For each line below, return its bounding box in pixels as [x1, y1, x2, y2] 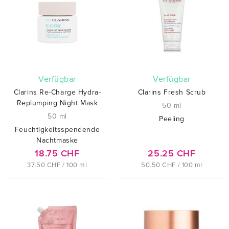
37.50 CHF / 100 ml [27, 161, 87, 170]
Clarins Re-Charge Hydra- [13, 88, 101, 97]
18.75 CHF [35, 148, 80, 159]
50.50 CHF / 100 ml [141, 161, 203, 170]
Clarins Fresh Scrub [138, 88, 206, 97]
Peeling [159, 114, 185, 124]
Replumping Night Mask [16, 99, 98, 108]
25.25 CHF [148, 148, 196, 159]
